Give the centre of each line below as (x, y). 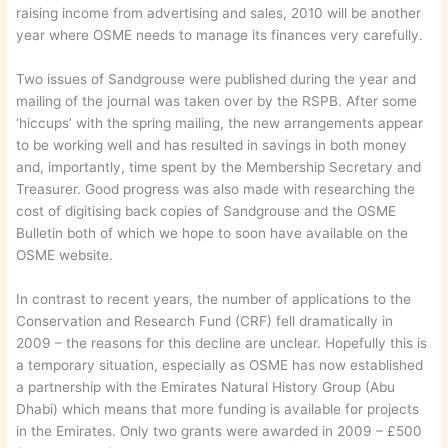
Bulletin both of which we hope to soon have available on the (212, 232)
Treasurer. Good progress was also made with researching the (216, 188)
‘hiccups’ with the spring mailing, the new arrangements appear (220, 122)
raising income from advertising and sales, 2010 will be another (219, 12)
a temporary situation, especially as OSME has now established (220, 364)
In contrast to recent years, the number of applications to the (214, 298)
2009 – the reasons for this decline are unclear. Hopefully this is (222, 342)
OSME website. (65, 254)
